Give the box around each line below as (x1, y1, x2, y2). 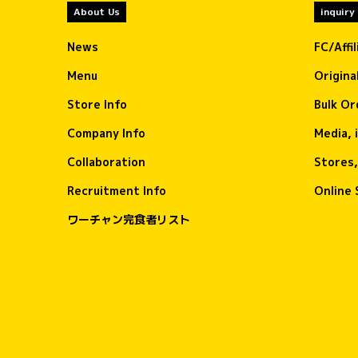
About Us (74, 5, 120, 18)
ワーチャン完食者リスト (67, 211, 190, 227)
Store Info (67, 96, 127, 112)
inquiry (320, 5, 355, 18)
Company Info (67, 125, 145, 141)
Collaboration (67, 153, 145, 169)
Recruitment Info (67, 182, 166, 198)
